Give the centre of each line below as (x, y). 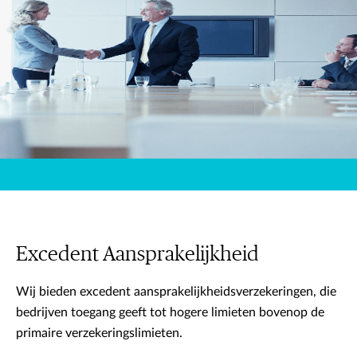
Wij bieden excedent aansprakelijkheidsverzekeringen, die (176, 292)
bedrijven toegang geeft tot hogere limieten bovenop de (170, 312)
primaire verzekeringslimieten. (99, 333)
